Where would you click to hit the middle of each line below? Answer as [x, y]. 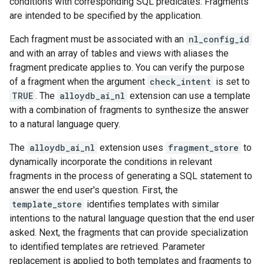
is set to [232, 82]
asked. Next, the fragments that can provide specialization [129, 232]
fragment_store [203, 148]
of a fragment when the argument [78, 82]
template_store [47, 204]
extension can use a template [189, 96]
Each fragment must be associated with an [98, 39]
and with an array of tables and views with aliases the [119, 53]
